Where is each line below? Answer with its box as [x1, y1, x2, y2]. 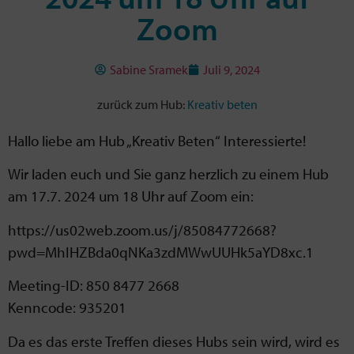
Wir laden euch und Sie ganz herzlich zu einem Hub [8, 164, 329, 184]
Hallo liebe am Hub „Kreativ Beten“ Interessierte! [8, 131, 306, 150]
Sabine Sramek [109, 62, 188, 77]
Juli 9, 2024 [202, 62, 260, 77]
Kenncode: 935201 [8, 298, 126, 318]
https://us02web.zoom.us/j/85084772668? [8, 220, 277, 239]
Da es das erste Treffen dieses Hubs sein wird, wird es [8, 331, 340, 351]
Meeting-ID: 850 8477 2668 [8, 276, 179, 296]
